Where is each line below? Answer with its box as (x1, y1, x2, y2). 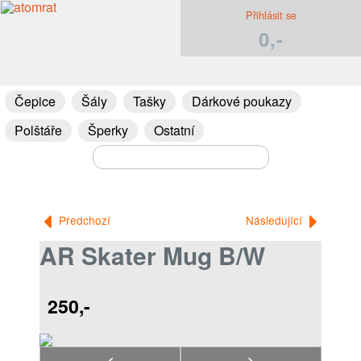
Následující (246, 212, 305, 229)
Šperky (88, 121, 128, 139)
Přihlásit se (245, 7, 297, 23)
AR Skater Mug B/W (39, 238, 265, 272)
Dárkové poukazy (192, 92, 292, 110)
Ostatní (154, 121, 194, 139)
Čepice (15, 92, 56, 110)
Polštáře (15, 121, 62, 139)
